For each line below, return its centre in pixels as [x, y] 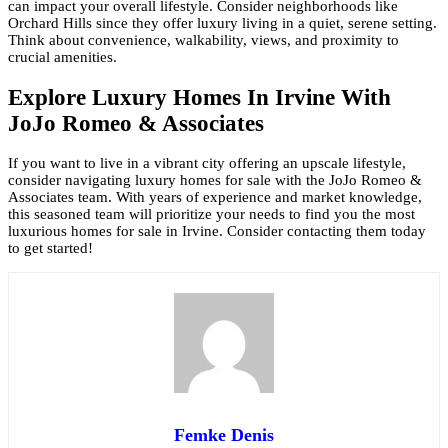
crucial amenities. [62, 56]
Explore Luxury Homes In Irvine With [199, 97]
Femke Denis [224, 435]
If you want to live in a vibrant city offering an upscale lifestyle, [207, 163]
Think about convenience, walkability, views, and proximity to [203, 39]
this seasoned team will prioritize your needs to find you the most [211, 214]
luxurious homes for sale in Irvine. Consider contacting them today [217, 231]
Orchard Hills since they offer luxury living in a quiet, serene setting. [222, 22]
